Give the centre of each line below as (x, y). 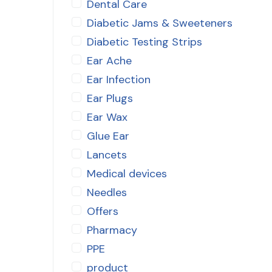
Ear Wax (107, 117)
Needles (107, 192)
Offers (103, 211)
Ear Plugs (110, 98)
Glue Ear (108, 136)
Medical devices (127, 173)
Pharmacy (112, 230)
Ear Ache (109, 60)
